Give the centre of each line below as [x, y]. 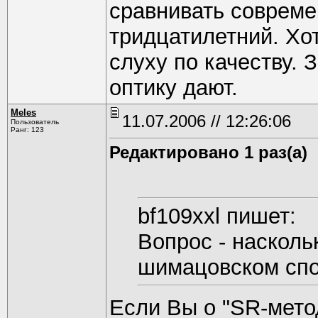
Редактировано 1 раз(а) [208, 152]
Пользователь [35, 122]
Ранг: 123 [27, 130]
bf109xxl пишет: [217, 216]
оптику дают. [174, 87]
